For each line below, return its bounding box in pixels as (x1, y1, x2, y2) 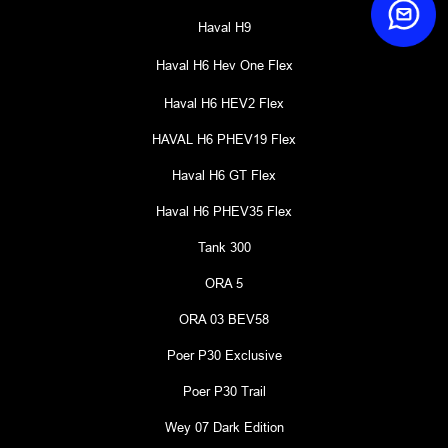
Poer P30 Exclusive (166, 346, 282, 363)
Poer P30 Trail (182, 382, 266, 399)
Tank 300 (197, 238, 251, 255)
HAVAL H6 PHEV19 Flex (152, 130, 296, 147)
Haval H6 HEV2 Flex (164, 94, 284, 111)
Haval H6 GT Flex (172, 166, 276, 183)
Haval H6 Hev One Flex (155, 56, 293, 73)
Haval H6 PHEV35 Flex (156, 202, 292, 219)
